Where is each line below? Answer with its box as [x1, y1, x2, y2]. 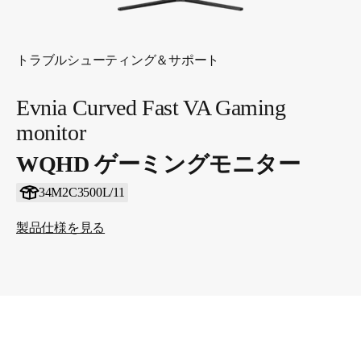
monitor [16, 120, 86, 145]
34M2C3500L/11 [38, 185, 125, 199]
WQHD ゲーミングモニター [16, 151, 301, 176]
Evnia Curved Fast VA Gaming [16, 95, 286, 120]
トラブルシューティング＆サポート [16, 53, 219, 67]
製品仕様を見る [16, 221, 106, 234]
